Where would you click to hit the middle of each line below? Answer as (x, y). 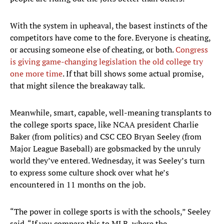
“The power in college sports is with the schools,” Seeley (110, 212)
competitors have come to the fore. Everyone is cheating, (110, 38)
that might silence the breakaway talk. (77, 86)
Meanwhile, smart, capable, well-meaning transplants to (111, 113)
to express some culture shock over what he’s (89, 173)
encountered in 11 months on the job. (78, 185)
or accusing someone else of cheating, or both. (92, 50)
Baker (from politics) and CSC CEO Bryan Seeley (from (106, 137)
